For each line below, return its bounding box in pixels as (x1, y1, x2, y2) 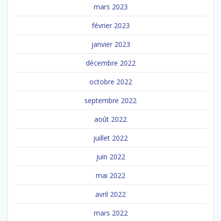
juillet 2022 (93, 133, 128, 143)
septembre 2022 (84, 95, 137, 105)
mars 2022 (93, 208, 128, 218)
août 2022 (94, 114, 127, 124)
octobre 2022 (89, 76, 132, 86)
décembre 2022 (85, 58, 136, 68)
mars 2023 (93, 1, 128, 11)
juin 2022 (96, 151, 125, 161)
